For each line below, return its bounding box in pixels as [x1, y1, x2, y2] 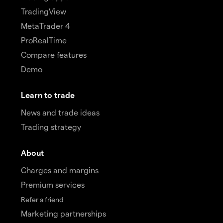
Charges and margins [21, 165, 99, 175]
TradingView [21, 6, 66, 16]
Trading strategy [21, 122, 81, 132]
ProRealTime [21, 35, 67, 45]
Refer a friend [21, 195, 63, 204]
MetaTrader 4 [21, 21, 70, 31]
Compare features [21, 50, 87, 60]
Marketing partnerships [21, 209, 106, 219]
